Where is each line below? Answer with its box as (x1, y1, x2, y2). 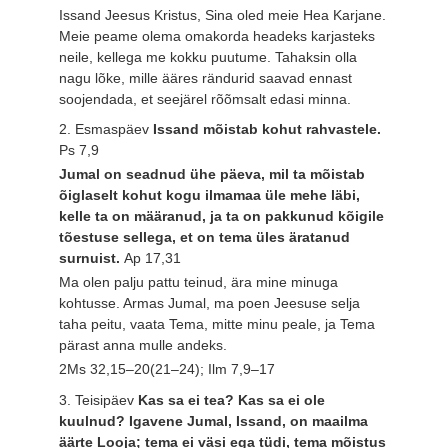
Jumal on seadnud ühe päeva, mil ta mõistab (59, 166, 366, 183)
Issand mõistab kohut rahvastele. (153, 121, 382, 138)
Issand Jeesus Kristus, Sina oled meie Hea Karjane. (59, 6, 387, 23)
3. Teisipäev (59, 391, 139, 408)
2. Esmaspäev (59, 121, 154, 138)
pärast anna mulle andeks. (59, 336, 228, 353)
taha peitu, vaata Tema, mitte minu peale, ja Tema (59, 315, 376, 332)
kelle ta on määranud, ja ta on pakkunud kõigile (59, 208, 385, 225)
